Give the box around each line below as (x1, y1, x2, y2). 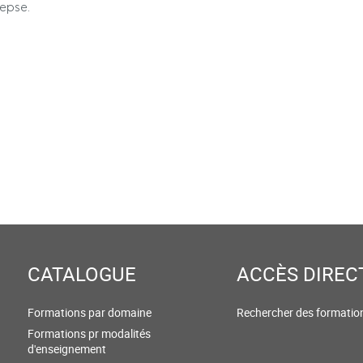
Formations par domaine (28, 305, 152, 320)
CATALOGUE (28, 261, 136, 287)
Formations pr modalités (28, 326, 151, 341)
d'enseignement (28, 341, 106, 357)
